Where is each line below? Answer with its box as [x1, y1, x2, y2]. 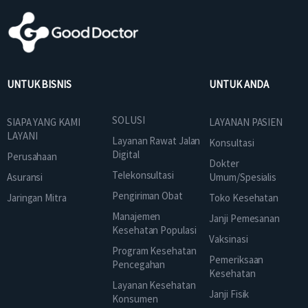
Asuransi [7, 170, 43, 184]
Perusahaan [7, 150, 58, 164]
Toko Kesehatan [209, 191, 279, 205]
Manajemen [112, 209, 161, 223]
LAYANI [7, 129, 38, 143]
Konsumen [112, 291, 158, 305]
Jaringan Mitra [7, 191, 67, 205]
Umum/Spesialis [209, 170, 277, 184]
